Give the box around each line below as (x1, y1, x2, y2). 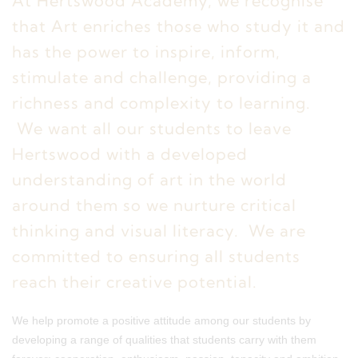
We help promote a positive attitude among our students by (12, 314, 311, 327)
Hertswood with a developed (12, 144, 248, 164)
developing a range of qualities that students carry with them (12, 333, 316, 346)
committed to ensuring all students (12, 246, 300, 266)
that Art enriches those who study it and (12, 16, 345, 36)
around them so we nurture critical (12, 195, 296, 215)
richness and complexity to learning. (12, 93, 311, 113)
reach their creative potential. (12, 272, 257, 292)
